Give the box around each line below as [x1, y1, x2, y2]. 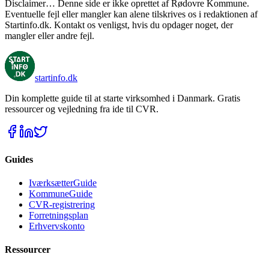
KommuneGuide [29, 188, 92, 199]
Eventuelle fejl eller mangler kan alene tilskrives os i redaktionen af [5, 9, 258, 20]
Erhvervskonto [29, 220, 85, 231]
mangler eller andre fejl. [5, 31, 94, 41]
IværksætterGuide [29, 177, 97, 188]
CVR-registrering [29, 199, 95, 210]
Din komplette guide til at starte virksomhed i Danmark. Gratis [5, 93, 240, 104]
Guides [5, 154, 33, 165]
